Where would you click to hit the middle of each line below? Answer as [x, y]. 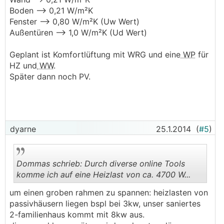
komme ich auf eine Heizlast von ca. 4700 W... [103, 174]
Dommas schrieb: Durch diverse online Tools [101, 163]
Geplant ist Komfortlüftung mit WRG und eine [95, 54]
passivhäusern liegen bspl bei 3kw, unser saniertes [105, 203]
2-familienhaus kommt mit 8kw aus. [77, 214]
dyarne [22, 129]
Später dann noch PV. [50, 76]
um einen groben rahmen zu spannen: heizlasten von [109, 192]
